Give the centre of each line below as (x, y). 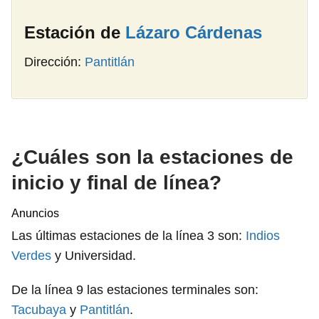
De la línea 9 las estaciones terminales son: (135, 289)
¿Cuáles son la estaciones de (152, 157)
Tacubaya (39, 309)
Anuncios (35, 213)
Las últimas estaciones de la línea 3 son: (129, 235)
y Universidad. (94, 255)
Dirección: (54, 62)
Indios (263, 235)
